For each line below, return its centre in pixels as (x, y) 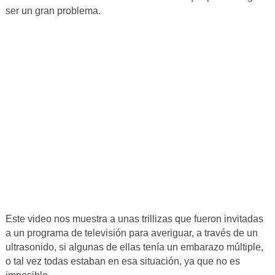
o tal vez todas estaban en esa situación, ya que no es (122, 261)
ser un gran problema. (53, 11)
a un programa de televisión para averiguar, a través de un (131, 233)
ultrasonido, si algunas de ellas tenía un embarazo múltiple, (134, 247)
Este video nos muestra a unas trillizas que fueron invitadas (134, 219)
